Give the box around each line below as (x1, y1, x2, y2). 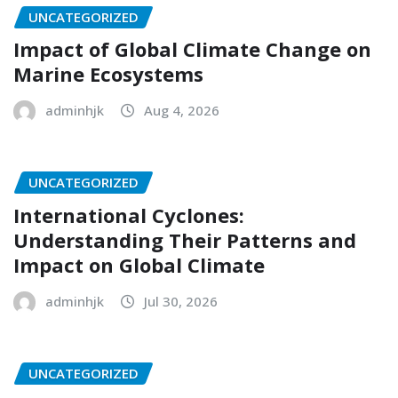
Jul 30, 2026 (144, 291, 218, 310)
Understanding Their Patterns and (13, 226, 356, 253)
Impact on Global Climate (13, 251, 265, 278)
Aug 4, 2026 (144, 101, 219, 120)
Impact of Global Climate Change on (13, 36, 371, 63)
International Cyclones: (13, 201, 244, 228)
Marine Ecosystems (13, 60, 203, 88)
